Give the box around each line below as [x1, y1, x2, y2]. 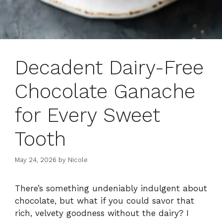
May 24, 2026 [15, 156, 56, 164]
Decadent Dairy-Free [15, 55, 204, 79]
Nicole [68, 156, 88, 164]
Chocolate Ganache [15, 79, 195, 103]
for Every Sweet [15, 103, 160, 127]
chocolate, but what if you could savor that [15, 196, 194, 206]
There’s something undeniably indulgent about [15, 183, 207, 194]
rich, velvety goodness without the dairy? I [15, 208, 189, 219]
